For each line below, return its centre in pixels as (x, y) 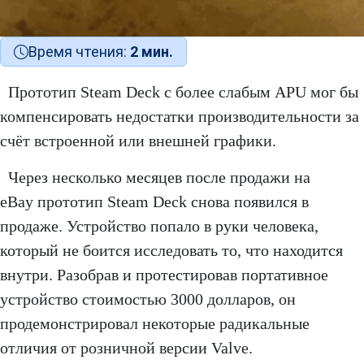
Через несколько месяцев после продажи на (159, 178)
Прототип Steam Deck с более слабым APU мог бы (183, 92)
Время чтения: (79, 52)
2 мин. (152, 52)
